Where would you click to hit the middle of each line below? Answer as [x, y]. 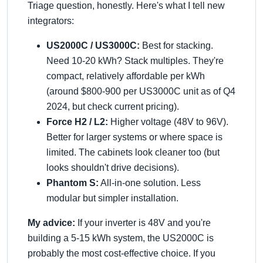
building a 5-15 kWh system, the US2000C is [121, 238]
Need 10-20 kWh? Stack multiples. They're [135, 61]
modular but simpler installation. [112, 198]
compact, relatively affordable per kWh [126, 76]
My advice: [51, 223]
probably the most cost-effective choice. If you [122, 253]
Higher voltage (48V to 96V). [168, 122]
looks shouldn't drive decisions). [113, 168]
